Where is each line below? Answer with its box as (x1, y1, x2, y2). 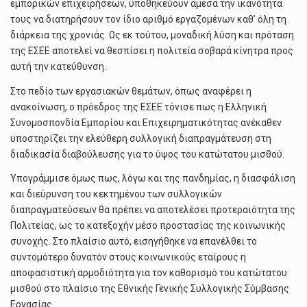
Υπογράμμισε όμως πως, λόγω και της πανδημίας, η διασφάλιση (10, 173, 295, 184)
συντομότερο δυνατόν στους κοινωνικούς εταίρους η (10, 251, 246, 263)
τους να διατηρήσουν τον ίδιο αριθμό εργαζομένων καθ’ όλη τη (10, 14, 286, 25)
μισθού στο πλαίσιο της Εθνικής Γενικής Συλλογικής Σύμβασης (10, 283, 289, 295)
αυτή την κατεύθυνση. (10, 61, 106, 73)
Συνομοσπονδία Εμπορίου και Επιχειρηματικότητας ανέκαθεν (10, 116, 282, 128)
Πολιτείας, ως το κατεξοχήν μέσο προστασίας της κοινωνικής (10, 220, 286, 232)
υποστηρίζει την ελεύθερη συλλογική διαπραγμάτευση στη (10, 132, 271, 144)
